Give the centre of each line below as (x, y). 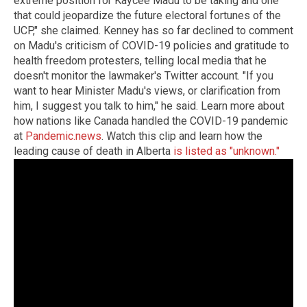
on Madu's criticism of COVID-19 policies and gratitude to (151, 46)
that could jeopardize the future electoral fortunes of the (147, 16)
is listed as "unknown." (226, 151)
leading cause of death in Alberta (94, 151)
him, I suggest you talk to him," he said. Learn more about (149, 106)
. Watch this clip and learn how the (182, 136)
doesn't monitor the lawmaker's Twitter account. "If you (144, 76)
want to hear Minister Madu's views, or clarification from (147, 91)
